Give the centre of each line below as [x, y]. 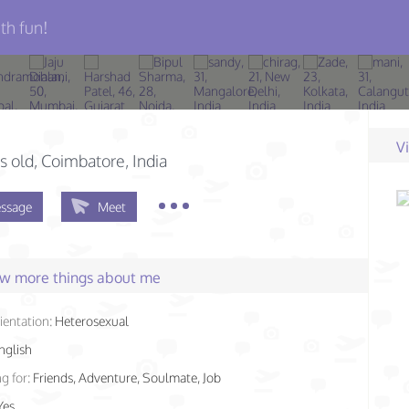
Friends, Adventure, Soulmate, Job [127, 378]
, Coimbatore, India [100, 161]
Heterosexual [92, 321]
